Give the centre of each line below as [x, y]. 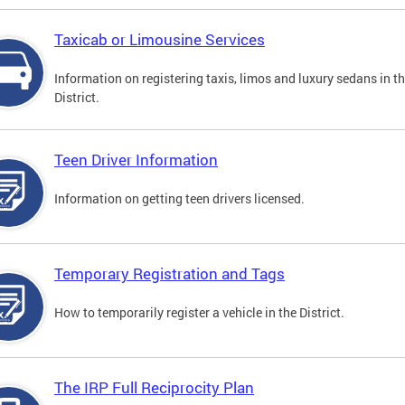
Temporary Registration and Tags [170, 274]
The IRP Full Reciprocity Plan [154, 388]
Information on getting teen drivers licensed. [179, 199]
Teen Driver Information [136, 160]
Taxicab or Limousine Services [160, 40]
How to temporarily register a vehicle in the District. [199, 313]
